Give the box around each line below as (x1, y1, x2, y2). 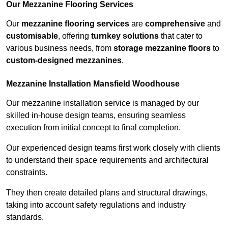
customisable (6, 32, 58, 41)
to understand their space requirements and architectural (6, 156, 209, 165)
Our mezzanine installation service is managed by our (6, 99, 199, 108)
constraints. (6, 168, 47, 177)
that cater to (159, 32, 203, 41)
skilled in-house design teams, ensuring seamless (6, 111, 186, 120)
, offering (58, 32, 91, 41)
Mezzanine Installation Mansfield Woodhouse (6, 79, 180, 89)
